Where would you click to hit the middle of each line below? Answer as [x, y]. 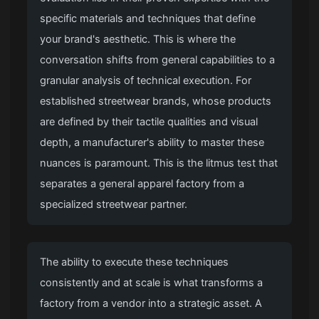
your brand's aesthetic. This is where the [138, 40]
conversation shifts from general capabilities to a [158, 60]
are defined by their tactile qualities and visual [149, 122]
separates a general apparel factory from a [142, 184]
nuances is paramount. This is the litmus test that [159, 163]
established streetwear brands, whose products [156, 101]
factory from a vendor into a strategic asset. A [151, 304]
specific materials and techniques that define [148, 19]
